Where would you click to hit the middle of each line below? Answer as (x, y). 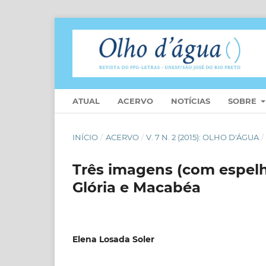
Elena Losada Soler (113, 239)
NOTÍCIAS (191, 101)
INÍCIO (85, 137)
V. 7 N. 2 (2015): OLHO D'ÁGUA (203, 137)
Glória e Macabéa (137, 187)
